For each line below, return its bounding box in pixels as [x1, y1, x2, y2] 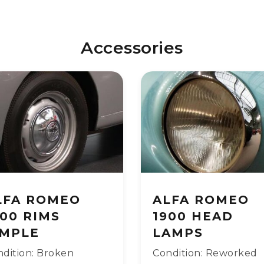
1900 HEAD [153, 209, 233, 223]
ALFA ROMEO [153, 192, 249, 207]
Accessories [81, 37, 183, 58]
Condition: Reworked [153, 247, 258, 259]
